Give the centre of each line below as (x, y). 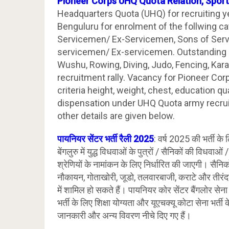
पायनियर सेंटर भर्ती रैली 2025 (106, 139)
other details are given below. (116, 116)
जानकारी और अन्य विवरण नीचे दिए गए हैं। (124, 215)
